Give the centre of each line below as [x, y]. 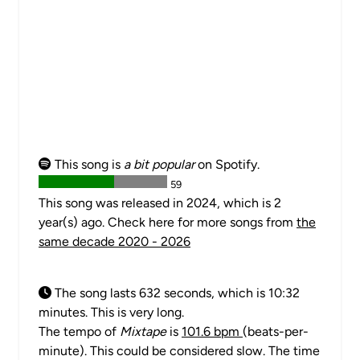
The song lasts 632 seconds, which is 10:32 [176, 293]
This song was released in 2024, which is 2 [160, 203]
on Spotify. [227, 164]
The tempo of [79, 331]
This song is [88, 164]
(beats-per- [276, 331]
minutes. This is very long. [111, 312]
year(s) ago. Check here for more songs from [168, 222]
